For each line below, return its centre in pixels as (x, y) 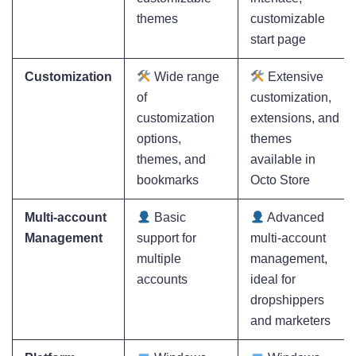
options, (159, 139)
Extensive (294, 77)
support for (166, 238)
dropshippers (287, 300)
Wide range (186, 77)
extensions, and (295, 118)
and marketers (290, 321)
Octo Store (280, 180)
